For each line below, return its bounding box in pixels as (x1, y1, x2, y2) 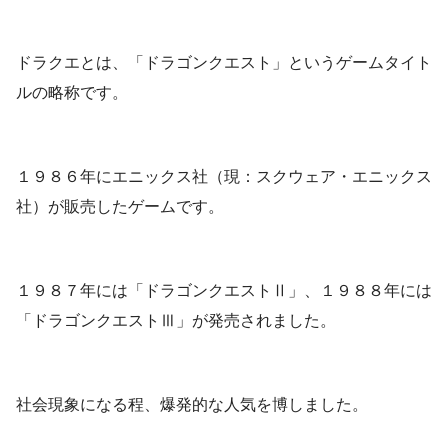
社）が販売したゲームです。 (16, 197, 224, 215)
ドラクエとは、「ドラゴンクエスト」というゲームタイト (16, 53, 432, 71)
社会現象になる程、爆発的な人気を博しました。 (16, 395, 368, 413)
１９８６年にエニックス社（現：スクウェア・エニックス (16, 167, 432, 185)
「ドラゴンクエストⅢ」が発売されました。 (16, 311, 336, 329)
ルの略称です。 (16, 83, 128, 101)
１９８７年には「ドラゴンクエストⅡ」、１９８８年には (16, 281, 432, 299)
